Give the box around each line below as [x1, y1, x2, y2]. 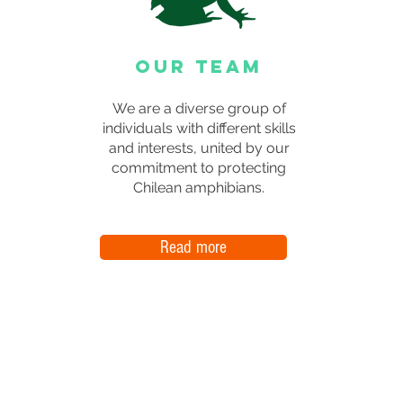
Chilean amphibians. [133, 179, 265, 196]
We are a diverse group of [112, 100, 286, 117]
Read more [159, 237, 227, 257]
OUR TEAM [135, 55, 264, 77]
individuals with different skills [102, 120, 296, 137]
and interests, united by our [108, 139, 290, 157]
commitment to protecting [112, 159, 287, 176]
